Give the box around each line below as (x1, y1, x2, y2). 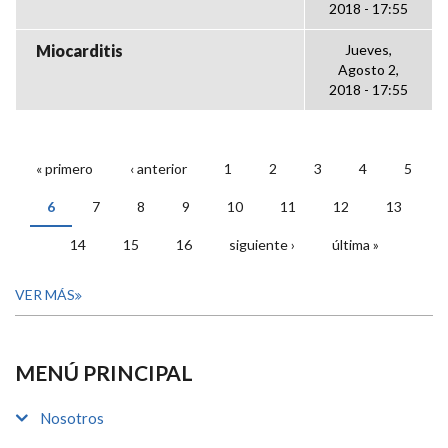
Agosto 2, (338, 61, 399, 78)
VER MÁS (15, 286, 75, 303)
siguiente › (228, 236, 295, 253)
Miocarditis (36, 41, 123, 60)
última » (331, 236, 379, 253)
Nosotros (40, 409, 104, 427)
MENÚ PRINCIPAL (15, 360, 193, 385)
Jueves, (345, 41, 392, 58)
